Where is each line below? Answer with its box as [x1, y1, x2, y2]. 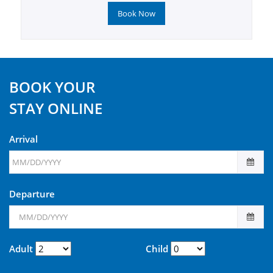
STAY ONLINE [9, 97, 102, 118]
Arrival [9, 132, 38, 145]
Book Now [118, 7, 155, 19]
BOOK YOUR [9, 76, 95, 97]
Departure [9, 187, 55, 200]
